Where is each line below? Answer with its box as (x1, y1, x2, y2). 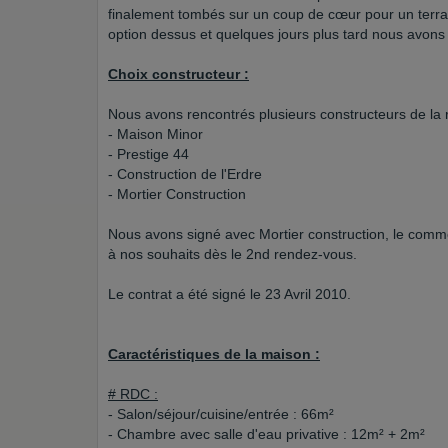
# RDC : (108, 386, 158, 402)
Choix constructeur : (108, 66, 249, 82)
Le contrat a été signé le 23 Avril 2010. (108, 286, 351, 302)
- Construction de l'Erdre (108, 166, 262, 182)
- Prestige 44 (108, 146, 189, 162)
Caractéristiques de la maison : (108, 346, 320, 362)
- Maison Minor (108, 126, 203, 142)
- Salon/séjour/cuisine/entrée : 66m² (108, 406, 334, 422)
